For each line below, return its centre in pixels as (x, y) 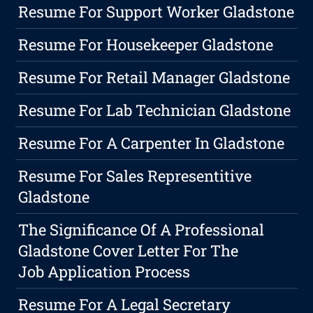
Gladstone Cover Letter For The (129, 251)
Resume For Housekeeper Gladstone (146, 45)
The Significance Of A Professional (141, 230)
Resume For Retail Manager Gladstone (154, 78)
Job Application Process (104, 272)
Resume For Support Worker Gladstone (156, 12)
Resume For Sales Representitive (135, 176)
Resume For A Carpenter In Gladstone (152, 143)
